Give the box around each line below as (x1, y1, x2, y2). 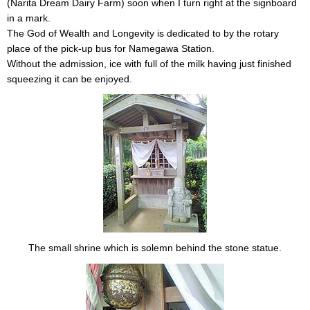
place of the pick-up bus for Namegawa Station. (7, 42, 215, 54)
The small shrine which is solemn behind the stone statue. (28, 242, 282, 254)
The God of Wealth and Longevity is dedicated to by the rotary (7, 27, 279, 39)
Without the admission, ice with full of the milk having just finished (7, 57, 291, 69)
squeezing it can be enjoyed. (7, 73, 132, 84)
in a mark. (7, 12, 51, 24)
